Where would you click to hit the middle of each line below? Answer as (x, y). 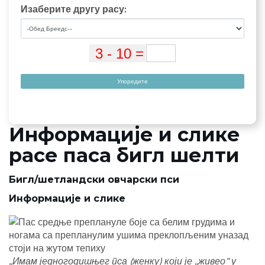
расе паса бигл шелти (124, 156)
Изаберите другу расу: (74, 9)
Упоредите (132, 82)
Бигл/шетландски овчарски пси (94, 180)
